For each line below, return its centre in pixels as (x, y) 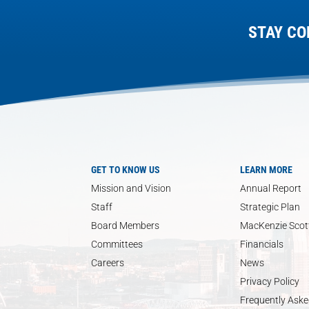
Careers (108, 262)
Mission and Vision (131, 188)
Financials (262, 244)
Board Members (125, 225)
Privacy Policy (270, 281)
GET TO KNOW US (126, 169)
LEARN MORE (266, 169)
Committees (117, 244)
